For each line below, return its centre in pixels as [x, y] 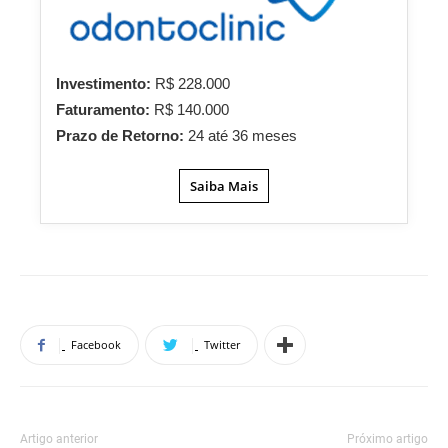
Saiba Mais [224, 186]
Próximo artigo [387, 439]
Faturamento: [105, 109]
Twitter [222, 344]
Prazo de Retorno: [122, 135]
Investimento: [105, 83]
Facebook [96, 344]
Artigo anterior [59, 439]
